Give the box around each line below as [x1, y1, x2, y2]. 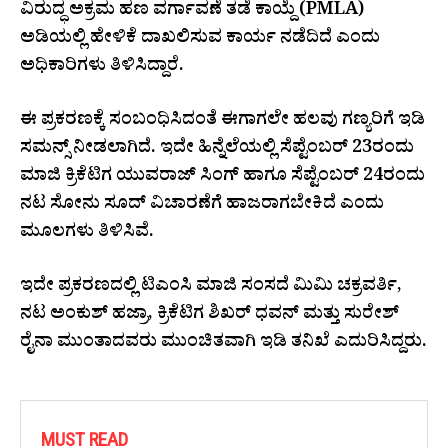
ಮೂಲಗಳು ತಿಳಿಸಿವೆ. [20, 219, 154, 249]
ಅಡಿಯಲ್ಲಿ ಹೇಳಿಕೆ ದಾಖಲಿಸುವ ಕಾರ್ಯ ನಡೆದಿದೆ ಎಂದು [20, 25, 380, 55]
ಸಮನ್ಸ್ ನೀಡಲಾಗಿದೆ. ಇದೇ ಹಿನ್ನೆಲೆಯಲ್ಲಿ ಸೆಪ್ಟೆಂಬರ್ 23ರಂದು [20, 135, 414, 165]
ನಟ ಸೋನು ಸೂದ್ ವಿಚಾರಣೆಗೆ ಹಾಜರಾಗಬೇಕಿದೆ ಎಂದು [20, 191, 384, 221]
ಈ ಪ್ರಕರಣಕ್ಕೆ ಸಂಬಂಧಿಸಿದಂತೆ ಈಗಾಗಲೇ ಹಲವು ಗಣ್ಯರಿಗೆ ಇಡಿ [20, 107, 425, 137]
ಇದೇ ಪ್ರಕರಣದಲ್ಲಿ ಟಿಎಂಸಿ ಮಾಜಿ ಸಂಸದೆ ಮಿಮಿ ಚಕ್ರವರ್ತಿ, [20, 273, 402, 303]
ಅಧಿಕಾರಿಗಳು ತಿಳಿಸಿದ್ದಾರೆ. [20, 53, 184, 83]
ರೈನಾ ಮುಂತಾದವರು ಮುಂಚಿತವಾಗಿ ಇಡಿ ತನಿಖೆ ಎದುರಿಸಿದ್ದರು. [20, 329, 427, 359]
